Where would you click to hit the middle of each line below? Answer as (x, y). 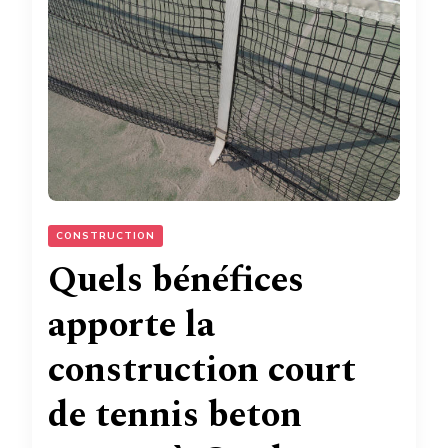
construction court (202, 370)
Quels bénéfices (176, 280)
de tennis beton (175, 415)
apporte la (131, 325)
